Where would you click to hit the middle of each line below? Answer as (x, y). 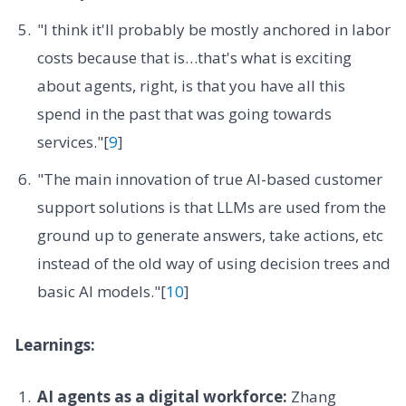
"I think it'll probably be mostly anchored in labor (213, 29)
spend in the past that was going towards (184, 113)
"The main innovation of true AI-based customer (209, 179)
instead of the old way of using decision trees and (213, 264)
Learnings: (55, 345)
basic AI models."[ (101, 292)
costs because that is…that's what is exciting (194, 57)
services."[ (72, 141)
